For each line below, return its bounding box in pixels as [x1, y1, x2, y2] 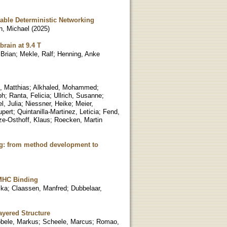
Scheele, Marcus [43, 217, 92, 225]
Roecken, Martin [54, 116, 102, 124]
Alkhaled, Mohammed [33, 83, 97, 91]
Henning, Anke [57, 50, 100, 58]
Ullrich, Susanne [54, 91, 102, 99]
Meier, [75, 99, 93, 107]
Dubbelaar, [71, 184, 102, 192]
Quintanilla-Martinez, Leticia [17, 107, 99, 116]
